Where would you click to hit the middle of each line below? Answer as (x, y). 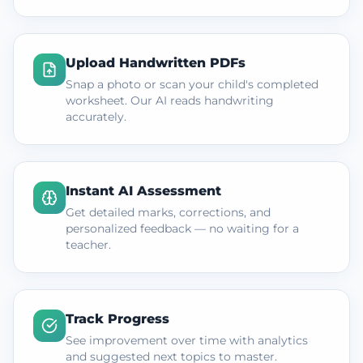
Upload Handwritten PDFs (156, 63)
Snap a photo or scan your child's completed (192, 84)
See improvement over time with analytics (187, 340)
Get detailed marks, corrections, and (168, 212)
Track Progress (117, 319)
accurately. (96, 117)
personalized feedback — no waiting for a (182, 228)
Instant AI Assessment (143, 191)
